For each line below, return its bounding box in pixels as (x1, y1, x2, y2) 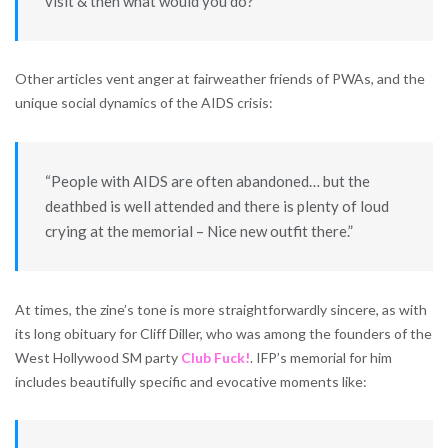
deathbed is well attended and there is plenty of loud (44, 197, 389, 216)
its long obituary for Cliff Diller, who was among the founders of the (15, 324, 432, 342)
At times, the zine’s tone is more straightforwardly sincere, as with (15, 300, 427, 318)
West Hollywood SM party (15, 348, 181, 366)
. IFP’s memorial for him (250, 348, 392, 366)
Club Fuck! (181, 348, 250, 366)
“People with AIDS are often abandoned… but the (44, 172, 370, 191)
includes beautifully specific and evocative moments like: (15, 372, 367, 390)
